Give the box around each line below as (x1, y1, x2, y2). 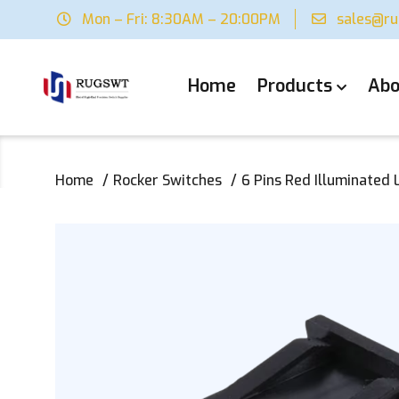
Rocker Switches (113, 171, 222, 191)
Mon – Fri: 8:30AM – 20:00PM (82, 10, 281, 28)
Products (257, 74, 333, 98)
